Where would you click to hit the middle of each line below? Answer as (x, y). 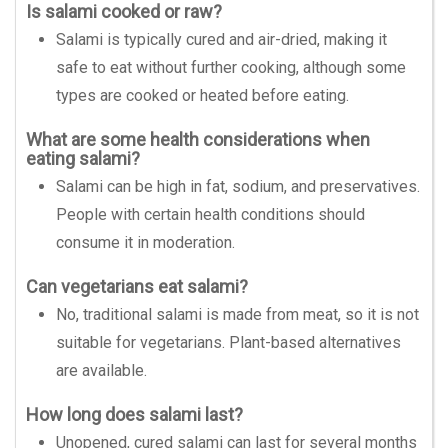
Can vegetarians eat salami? (137, 286)
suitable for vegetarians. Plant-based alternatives (228, 342)
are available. (101, 370)
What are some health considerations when (198, 139)
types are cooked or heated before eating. (202, 95)
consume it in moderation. (145, 242)
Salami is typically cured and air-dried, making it (221, 39)
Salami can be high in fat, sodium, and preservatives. (238, 186)
